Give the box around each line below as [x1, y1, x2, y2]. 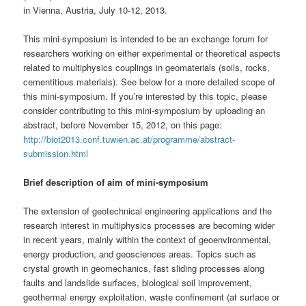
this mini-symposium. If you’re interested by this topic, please [23, 89, 268, 102]
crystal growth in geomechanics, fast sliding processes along [23, 262, 265, 275]
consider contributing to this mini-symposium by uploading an [23, 104, 266, 117]
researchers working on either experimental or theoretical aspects [23, 46, 281, 59]
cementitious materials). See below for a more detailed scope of [23, 75, 276, 88]
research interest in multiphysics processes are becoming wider [23, 219, 275, 232]
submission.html [23, 147, 89, 160]
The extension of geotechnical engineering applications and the [23, 204, 273, 218]
